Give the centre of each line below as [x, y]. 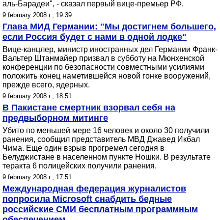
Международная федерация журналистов [94, 189]
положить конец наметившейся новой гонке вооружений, [107, 76]
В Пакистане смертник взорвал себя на [89, 108]
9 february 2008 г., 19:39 [37, 15]
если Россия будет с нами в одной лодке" [95, 37]
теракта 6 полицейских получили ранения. [80, 166]
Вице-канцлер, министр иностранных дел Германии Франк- [110, 49]
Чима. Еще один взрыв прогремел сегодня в [83, 148]
